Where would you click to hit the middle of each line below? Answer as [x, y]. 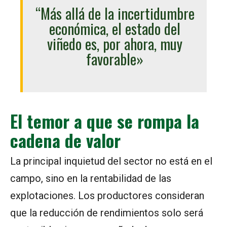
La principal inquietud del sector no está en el [111, 161]
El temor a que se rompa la [105, 121]
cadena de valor [65, 140]
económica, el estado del [115, 29]
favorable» [115, 59]
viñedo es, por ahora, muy [115, 44]
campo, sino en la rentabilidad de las [91, 179]
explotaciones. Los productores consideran [107, 196]
